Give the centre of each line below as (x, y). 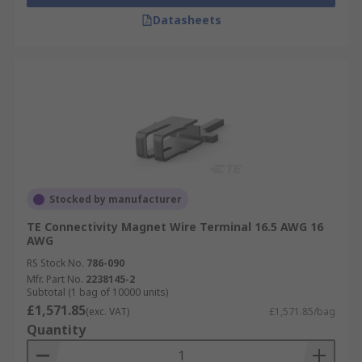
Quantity (56, 330)
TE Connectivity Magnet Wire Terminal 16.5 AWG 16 (175, 227)
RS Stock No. (55, 263)
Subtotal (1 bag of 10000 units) (97, 292)
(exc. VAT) (107, 311)
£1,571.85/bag (302, 311)
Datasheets (187, 20)
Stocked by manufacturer (116, 199)
